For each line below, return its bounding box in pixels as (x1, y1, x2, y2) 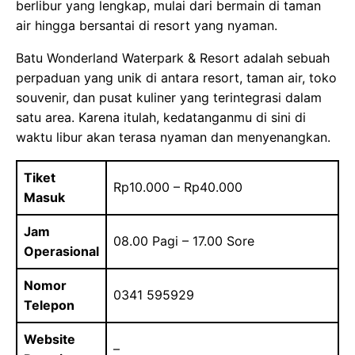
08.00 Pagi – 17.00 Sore (113, 233, 254, 250)
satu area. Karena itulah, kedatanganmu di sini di (16, 109, 306, 126)
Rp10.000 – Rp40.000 (113, 179, 242, 196)
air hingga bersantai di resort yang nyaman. (16, 17, 277, 34)
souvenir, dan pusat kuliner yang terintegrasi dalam (16, 90, 322, 106)
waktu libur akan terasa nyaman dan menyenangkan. (16, 129, 330, 146)
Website (24, 331, 75, 348)
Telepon (24, 297, 74, 314)
